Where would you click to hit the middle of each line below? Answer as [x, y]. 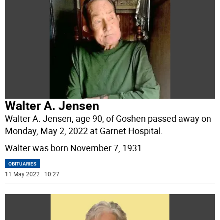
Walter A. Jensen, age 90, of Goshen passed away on [108, 118]
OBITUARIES [23, 163]
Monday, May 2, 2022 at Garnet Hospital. [84, 130]
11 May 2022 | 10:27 [32, 174]
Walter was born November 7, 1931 [74, 148]
